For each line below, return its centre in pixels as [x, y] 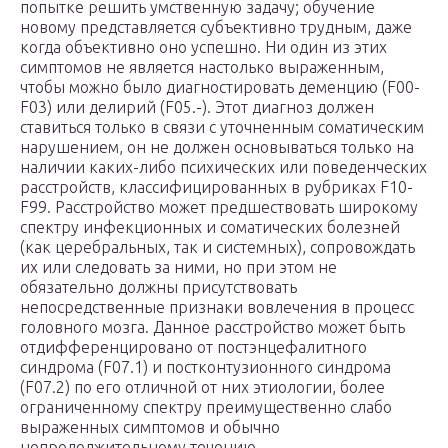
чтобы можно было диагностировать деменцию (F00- [220, 87]
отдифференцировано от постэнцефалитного [193, 347]
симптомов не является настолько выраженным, [202, 67]
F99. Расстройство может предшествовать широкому [219, 207]
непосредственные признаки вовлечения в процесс [217, 307]
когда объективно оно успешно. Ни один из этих [203, 47]
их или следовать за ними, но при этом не [178, 267]
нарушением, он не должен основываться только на [217, 147]
